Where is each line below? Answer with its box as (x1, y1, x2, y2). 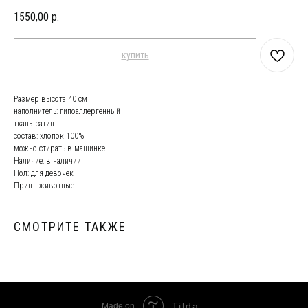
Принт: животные (14, 181, 74, 191)
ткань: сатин (14, 119, 54, 129)
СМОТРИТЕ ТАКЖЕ (14, 219, 126, 234)
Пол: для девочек (14, 168, 74, 179)
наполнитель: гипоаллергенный (14, 107, 120, 117)
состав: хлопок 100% (14, 131, 84, 142)
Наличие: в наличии (14, 156, 81, 166)
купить (121, 49, 149, 61)
